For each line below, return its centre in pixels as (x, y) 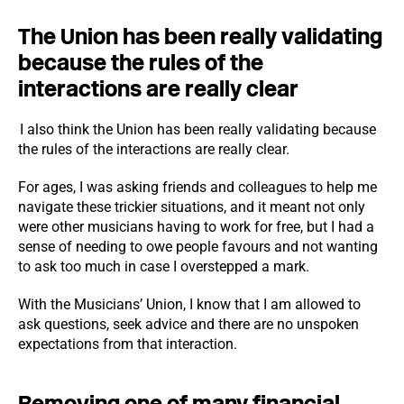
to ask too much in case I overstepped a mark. (164, 266)
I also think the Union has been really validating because (197, 129)
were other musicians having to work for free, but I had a (196, 227)
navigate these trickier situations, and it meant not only (192, 207)
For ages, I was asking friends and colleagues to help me (197, 187)
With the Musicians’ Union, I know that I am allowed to (189, 304)
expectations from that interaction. (128, 344)
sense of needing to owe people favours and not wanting (198, 247)
